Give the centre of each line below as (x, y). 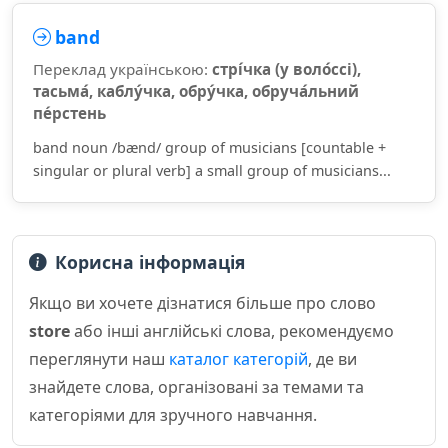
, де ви (332, 359)
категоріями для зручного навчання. (173, 415)
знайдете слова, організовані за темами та (196, 387)
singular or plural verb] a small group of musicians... (212, 170)
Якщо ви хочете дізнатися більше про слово (202, 303)
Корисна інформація (150, 262)
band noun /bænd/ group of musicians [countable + (209, 147)
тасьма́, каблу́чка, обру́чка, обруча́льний (196, 91)
